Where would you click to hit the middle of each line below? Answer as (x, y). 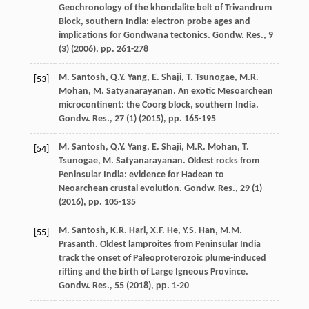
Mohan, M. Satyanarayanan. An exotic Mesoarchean (166, 91)
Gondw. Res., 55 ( (93, 286)
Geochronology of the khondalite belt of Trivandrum (165, 8)
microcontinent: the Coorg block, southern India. (158, 105)
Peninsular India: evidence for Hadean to (141, 175)
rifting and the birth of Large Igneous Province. (153, 272)
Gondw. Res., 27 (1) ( (100, 119)
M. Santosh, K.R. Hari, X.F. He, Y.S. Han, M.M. (150, 230)
